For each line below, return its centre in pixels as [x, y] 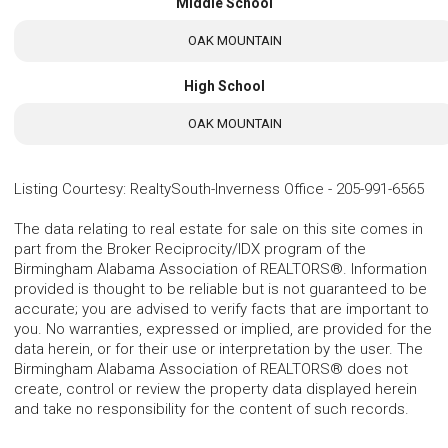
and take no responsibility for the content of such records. [211, 409]
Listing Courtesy [68, 189]
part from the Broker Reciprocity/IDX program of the [190, 249]
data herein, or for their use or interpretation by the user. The [218, 349]
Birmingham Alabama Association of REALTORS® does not [211, 369]
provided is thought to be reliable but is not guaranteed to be [220, 289]
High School [224, 85]
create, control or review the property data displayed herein [215, 389]
